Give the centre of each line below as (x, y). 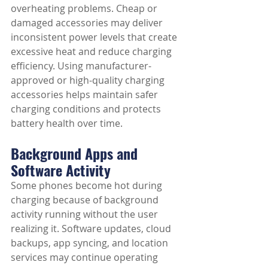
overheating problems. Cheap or (85, 8)
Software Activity (61, 170)
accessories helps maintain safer (86, 95)
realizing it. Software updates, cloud (92, 229)
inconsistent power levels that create (95, 37)
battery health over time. (67, 123)
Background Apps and (76, 153)
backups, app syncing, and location (91, 243)
